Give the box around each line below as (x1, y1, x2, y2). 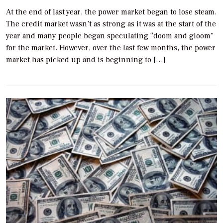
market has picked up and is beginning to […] (6, 54, 166, 65)
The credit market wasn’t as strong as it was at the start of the (6, 18, 216, 29)
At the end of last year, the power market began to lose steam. (6, 6, 217, 17)
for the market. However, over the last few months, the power (6, 42, 216, 53)
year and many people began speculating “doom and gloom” (6, 30, 214, 41)
